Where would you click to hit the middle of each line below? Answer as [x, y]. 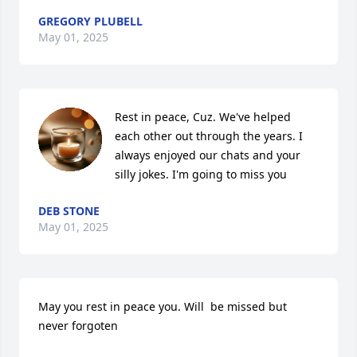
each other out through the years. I [209, 136]
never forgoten [78, 326]
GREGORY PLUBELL [90, 21]
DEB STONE [69, 211]
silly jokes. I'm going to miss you [201, 174]
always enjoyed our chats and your [208, 155]
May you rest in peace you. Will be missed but [163, 306]
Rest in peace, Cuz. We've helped [203, 117]
